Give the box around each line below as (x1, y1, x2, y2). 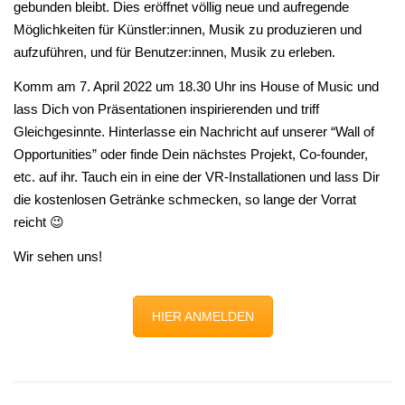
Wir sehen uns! (14, 249, 102, 264)
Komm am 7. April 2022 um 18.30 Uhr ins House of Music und (14, 79, 379, 94)
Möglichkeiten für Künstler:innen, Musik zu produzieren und (14, 22, 362, 37)
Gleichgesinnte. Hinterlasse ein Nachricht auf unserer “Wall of (14, 124, 374, 139)
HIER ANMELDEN (151, 308, 254, 324)
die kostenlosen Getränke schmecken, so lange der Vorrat (14, 192, 356, 207)
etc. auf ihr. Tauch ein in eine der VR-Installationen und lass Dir (14, 169, 380, 184)
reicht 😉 (14, 214, 64, 230)
